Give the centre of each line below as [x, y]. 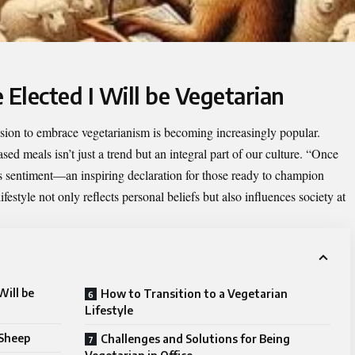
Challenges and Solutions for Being [195, 338]
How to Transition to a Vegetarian [194, 293]
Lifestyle [109, 310]
